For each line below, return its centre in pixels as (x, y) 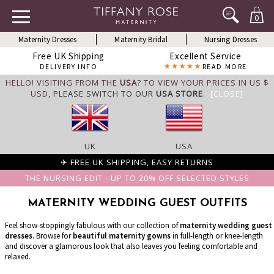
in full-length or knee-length (217, 236)
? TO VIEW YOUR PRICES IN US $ (203, 83)
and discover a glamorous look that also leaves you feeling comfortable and (131, 246)
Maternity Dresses (48, 39)
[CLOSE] (227, 94)
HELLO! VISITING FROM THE (62, 83)
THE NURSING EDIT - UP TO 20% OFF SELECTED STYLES (137, 178)
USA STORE (180, 94)
